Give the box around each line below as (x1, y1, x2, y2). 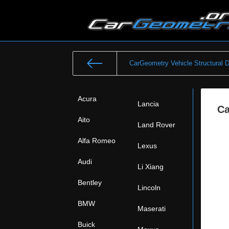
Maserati (138, 204, 166, 213)
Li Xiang (138, 163, 164, 171)
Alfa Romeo (78, 136, 116, 145)
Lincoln (138, 184, 161, 192)
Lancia (138, 100, 159, 108)
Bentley (78, 178, 102, 187)
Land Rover (138, 121, 175, 129)
